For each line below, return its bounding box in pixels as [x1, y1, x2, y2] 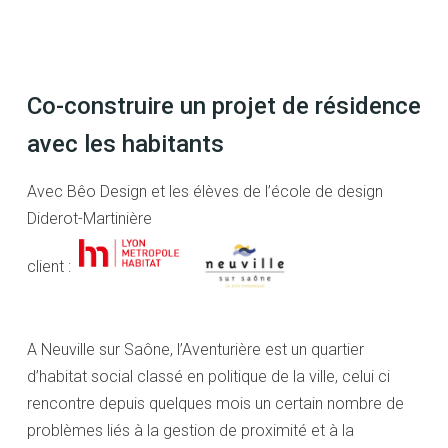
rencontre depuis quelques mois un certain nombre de [27, 393, 404, 413]
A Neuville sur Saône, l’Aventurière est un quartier [27, 339, 364, 359]
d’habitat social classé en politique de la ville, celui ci [27, 366, 390, 386]
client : [27, 256, 79, 276]
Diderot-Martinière [27, 208, 152, 228]
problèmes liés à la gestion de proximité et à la [27, 420, 354, 440]
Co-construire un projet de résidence [27, 91, 421, 120]
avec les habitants [27, 129, 224, 158]
